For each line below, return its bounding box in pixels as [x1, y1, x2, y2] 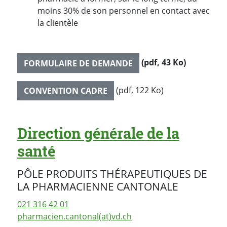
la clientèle [37, 17, 78, 29]
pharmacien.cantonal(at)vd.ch [17, 211, 132, 222]
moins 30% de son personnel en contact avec [37, 5, 210, 17]
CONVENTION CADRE [24, 85, 107, 97]
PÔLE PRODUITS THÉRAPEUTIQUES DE [17, 166, 207, 181]
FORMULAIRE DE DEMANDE [24, 57, 133, 69]
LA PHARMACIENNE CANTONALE [17, 179, 178, 194]
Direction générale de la [17, 124, 179, 143]
